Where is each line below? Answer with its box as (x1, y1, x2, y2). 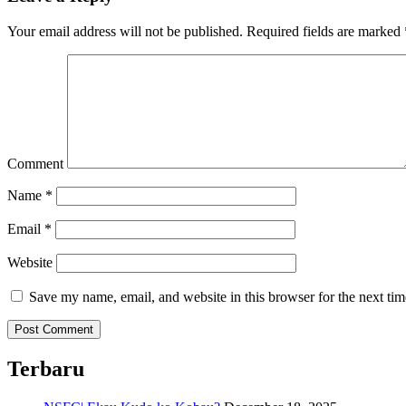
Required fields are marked (243, 24, 404, 40)
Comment (7, 156, 63, 172)
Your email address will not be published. (7, 24, 243, 40)
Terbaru (7, 357, 84, 382)
